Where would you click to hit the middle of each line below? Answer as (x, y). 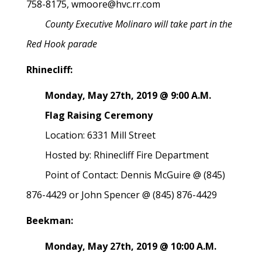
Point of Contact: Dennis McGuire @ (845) (126, 175)
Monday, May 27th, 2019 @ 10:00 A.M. (128, 246)
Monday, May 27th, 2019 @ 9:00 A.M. (119, 95)
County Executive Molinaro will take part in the (129, 24)
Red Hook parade (62, 44)
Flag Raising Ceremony (91, 115)
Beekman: (50, 220)
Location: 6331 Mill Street (91, 135)
